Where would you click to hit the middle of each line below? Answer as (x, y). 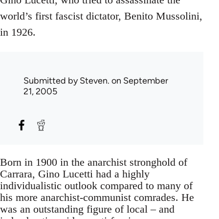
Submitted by (52, 80)
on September (139, 80)
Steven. (95, 80)
